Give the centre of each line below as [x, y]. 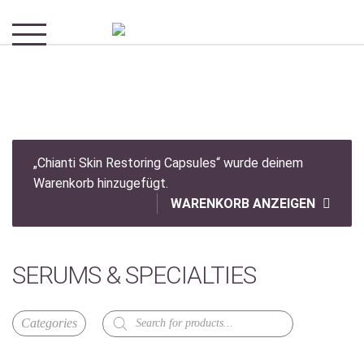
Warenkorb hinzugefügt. [100, 183]
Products [128, 315]
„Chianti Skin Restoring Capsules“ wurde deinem [168, 162]
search [121, 328]
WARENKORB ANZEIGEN [243, 203]
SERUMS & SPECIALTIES [134, 275]
